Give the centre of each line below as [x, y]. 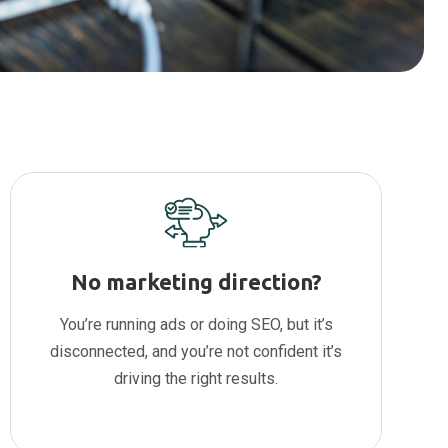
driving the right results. [196, 379]
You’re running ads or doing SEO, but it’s [196, 325]
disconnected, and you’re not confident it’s [196, 352]
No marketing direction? [196, 282]
